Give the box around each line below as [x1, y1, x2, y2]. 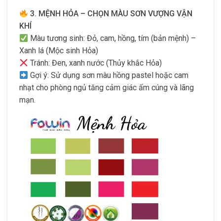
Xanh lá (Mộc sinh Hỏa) [19, 46, 98, 56]
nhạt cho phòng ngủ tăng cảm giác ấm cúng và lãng [19, 83, 194, 93]
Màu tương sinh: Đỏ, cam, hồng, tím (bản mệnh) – [28, 34, 196, 43]
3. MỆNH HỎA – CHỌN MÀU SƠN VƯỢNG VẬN [30, 9, 193, 19]
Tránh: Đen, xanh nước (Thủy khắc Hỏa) [28, 58, 162, 68]
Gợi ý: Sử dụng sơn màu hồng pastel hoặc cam [28, 71, 189, 80]
